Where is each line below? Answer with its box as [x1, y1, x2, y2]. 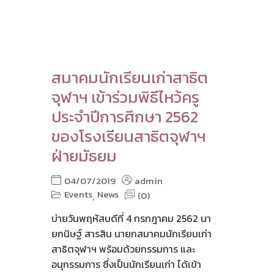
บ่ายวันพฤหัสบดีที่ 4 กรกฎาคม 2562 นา [51, 211, 211, 226]
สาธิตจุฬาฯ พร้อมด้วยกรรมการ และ [51, 242, 195, 257]
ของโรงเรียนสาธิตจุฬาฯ [51, 124, 206, 149]
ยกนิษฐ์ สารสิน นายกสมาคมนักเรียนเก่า [51, 226, 212, 242]
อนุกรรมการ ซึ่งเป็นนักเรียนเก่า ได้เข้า [51, 257, 201, 272]
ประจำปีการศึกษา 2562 [51, 105, 198, 129]
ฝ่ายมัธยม [51, 144, 117, 168]
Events [64, 187, 92, 202]
